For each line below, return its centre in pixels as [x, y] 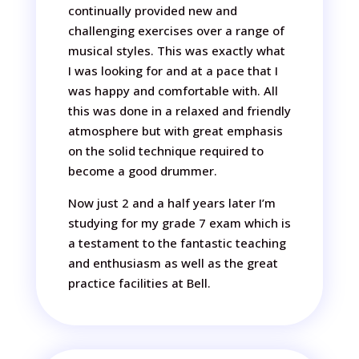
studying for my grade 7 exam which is [179, 223]
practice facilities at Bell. [139, 283]
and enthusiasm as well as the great [173, 263]
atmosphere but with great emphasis [175, 131]
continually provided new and [152, 10]
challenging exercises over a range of [176, 30]
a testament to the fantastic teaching [177, 243]
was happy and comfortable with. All [173, 91]
